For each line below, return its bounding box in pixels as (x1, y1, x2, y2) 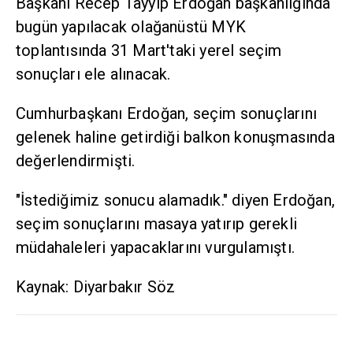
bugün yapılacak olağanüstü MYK (16, 17, 246, 37)
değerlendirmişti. (16, 151, 136, 171)
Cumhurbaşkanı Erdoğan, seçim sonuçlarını (16, 104, 317, 124)
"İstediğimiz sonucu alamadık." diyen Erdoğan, (16, 191, 336, 210)
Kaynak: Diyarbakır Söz (16, 277, 176, 297)
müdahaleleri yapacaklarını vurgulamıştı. (16, 238, 295, 258)
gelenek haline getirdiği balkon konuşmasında (16, 128, 335, 147)
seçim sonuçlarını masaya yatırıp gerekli (16, 214, 298, 234)
